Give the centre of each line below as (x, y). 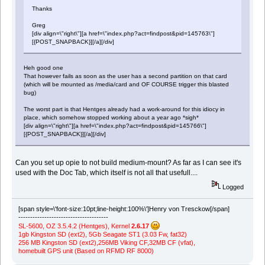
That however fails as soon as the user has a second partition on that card (126, 76)
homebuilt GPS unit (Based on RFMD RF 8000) (86, 251)
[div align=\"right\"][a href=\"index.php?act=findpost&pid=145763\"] (124, 34)
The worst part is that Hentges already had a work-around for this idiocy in (125, 109)
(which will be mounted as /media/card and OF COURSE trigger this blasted (127, 85)
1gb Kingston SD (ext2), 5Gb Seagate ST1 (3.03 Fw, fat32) (102, 235)
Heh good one (46, 68)
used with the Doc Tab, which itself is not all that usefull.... (107, 173)
